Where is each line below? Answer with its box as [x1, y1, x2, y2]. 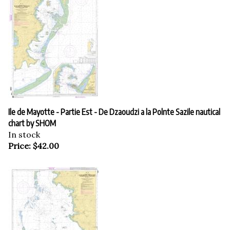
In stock [8, 124, 40, 135]
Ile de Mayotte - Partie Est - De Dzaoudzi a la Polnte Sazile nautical [8, 101, 220, 112]
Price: [8, 135, 31, 146]
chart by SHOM [8, 112, 56, 123]
